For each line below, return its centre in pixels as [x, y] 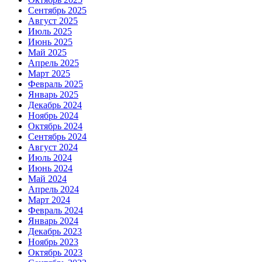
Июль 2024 [50, 158]
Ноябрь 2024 [53, 116]
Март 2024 [49, 200]
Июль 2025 [50, 32]
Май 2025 [47, 53]
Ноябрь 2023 [53, 242]
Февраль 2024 [56, 211]
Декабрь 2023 [55, 232]
